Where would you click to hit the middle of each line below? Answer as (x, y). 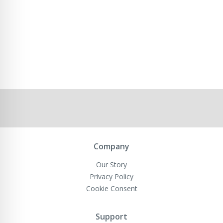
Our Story (111, 164)
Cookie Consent (111, 188)
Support (111, 216)
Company (111, 146)
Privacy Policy (111, 176)
